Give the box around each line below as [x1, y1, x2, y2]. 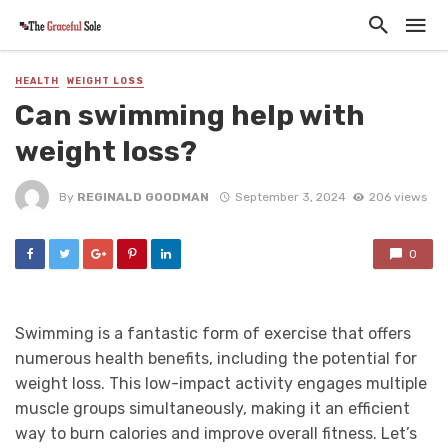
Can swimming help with [15, 98, 365, 133]
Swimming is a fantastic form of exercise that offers [15, 324, 411, 344]
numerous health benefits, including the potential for [15, 349, 417, 369]
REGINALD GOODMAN [77, 189, 209, 204]
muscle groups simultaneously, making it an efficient [15, 399, 410, 419]
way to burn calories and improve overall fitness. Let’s [15, 424, 417, 444]
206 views [368, 189, 427, 204]
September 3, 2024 [234, 189, 346, 204]
